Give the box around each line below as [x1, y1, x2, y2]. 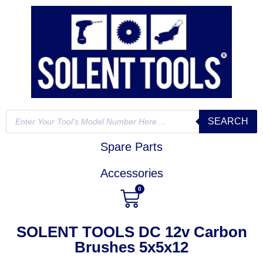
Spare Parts [100, 140, 163, 154]
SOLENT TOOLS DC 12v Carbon [16, 223, 247, 241]
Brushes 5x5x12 [75, 238, 188, 257]
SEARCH [208, 116, 248, 127]
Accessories [100, 167, 163, 180]
